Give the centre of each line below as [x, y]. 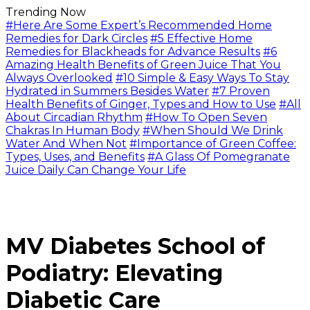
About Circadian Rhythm [74, 117]
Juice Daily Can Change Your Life [96, 170]
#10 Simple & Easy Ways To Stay [202, 78]
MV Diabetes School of [135, 246]
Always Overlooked [59, 78]
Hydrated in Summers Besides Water [107, 91]
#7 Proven [241, 91]
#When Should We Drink [213, 130]
